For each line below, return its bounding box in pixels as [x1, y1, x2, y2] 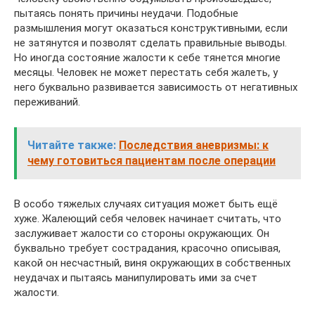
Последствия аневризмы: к [119, 138, 269, 152]
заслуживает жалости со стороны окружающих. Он [14, 226, 269, 240]
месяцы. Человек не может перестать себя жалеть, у [14, 65, 278, 79]
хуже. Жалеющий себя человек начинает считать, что [14, 212, 281, 225]
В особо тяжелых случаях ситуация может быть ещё [14, 197, 278, 210]
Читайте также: [27, 138, 116, 152]
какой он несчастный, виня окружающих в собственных [14, 256, 290, 269]
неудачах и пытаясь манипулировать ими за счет [14, 271, 257, 284]
